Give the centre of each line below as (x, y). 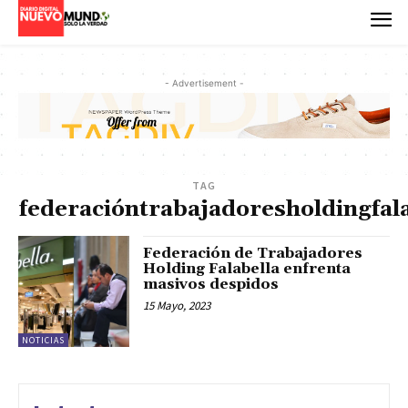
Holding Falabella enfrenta (247, 269)
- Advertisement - (204, 82)
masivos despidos (211, 285)
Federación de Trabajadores (253, 254)
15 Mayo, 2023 (177, 306)
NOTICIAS (43, 341)
